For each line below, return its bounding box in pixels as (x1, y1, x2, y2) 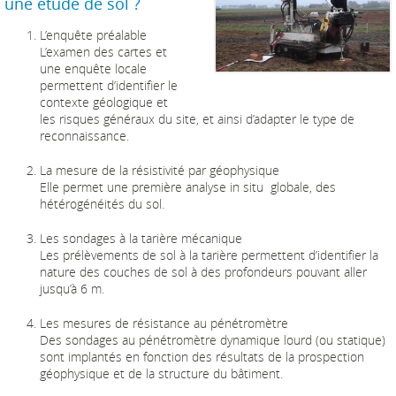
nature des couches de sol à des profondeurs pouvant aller (40, 263, 367, 281)
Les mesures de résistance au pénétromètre (40, 315, 288, 332)
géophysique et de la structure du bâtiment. (40, 365, 283, 383)
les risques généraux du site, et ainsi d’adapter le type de (40, 110, 354, 128)
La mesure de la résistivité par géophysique (40, 162, 279, 179)
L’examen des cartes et (40, 43, 167, 61)
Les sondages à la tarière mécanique (40, 230, 242, 247)
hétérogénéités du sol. (40, 195, 164, 213)
